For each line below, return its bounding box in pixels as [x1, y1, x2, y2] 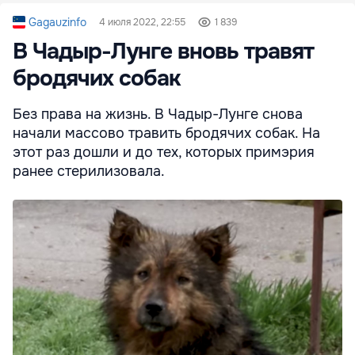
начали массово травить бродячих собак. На [13, 124, 320, 143]
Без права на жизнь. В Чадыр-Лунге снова [13, 105, 303, 124]
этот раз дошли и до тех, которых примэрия [13, 143, 315, 162]
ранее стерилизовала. [13, 162, 165, 181]
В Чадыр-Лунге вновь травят [13, 37, 314, 67]
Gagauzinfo [29, 15, 86, 30]
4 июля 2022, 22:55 [99, 16, 185, 29]
